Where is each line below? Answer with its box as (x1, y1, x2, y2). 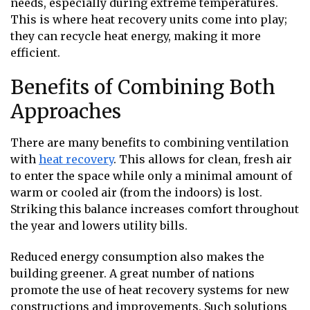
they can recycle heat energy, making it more (10, 28, 261, 43)
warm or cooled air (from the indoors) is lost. (10, 185, 262, 200)
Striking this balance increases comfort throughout (10, 202, 299, 217)
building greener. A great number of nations (10, 266, 255, 281)
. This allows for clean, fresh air (113, 152, 292, 167)
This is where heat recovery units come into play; (10, 12, 287, 26)
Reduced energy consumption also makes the (10, 250, 264, 264)
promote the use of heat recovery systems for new (10, 283, 289, 298)
